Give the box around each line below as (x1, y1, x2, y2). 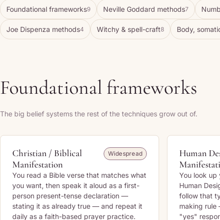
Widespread (108, 150, 142, 157)
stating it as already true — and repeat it (12, 202, 142, 210)
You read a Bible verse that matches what (12, 171, 146, 179)
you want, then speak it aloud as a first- (12, 181, 139, 190)
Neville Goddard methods (103, 5, 185, 13)
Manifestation (12, 159, 63, 170)
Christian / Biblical (12, 147, 82, 159)
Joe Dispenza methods (6, 25, 80, 33)
